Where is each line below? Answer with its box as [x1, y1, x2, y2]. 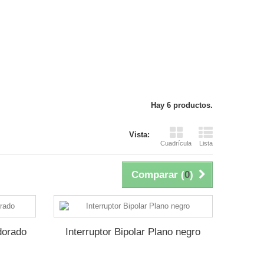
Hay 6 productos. [151, 101, 213, 110]
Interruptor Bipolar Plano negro [65, 226, 201, 237]
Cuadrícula [160, 140, 192, 147]
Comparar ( [131, 169, 184, 180]
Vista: [129, 130, 150, 139]
